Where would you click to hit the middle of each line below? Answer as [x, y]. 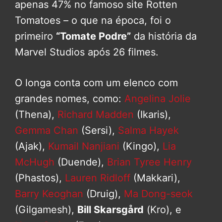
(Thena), [36, 114]
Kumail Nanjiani [84, 146]
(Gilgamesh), [46, 209]
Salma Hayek [148, 130]
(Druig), [104, 194]
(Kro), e [163, 209]
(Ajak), [31, 146]
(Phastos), [40, 178]
